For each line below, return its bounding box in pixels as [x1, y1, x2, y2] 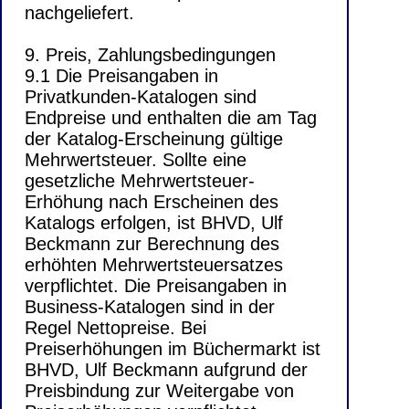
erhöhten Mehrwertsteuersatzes [25, 255, 283, 276]
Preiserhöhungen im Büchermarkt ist [25, 339, 320, 360]
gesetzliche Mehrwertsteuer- [25, 171, 255, 192]
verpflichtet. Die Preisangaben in [25, 276, 287, 297]
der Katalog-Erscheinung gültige [25, 129, 283, 150]
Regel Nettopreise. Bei [25, 318, 206, 339]
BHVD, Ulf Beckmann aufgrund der [25, 360, 308, 381]
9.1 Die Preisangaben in [25, 66, 218, 87]
